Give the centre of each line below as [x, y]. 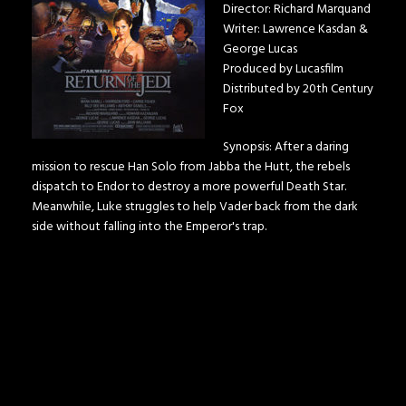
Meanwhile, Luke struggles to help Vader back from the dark [195, 208]
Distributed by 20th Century [298, 90]
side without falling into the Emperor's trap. [149, 227]
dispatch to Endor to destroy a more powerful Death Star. [189, 188]
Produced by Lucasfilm [283, 70]
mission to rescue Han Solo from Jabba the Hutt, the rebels [191, 168]
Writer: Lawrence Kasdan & [295, 30]
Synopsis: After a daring [286, 148]
